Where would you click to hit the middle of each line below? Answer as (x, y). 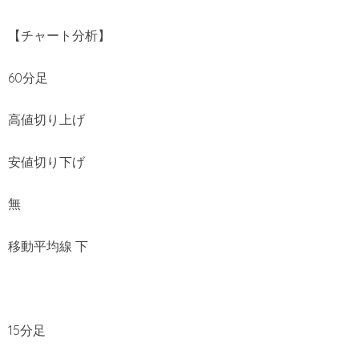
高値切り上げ (46, 120)
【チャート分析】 (59, 36)
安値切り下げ (46, 161)
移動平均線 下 (48, 246)
